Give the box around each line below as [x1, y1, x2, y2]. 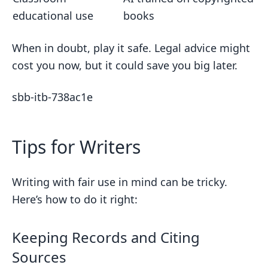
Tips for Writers [12, 135, 141, 159]
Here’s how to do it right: [12, 192, 138, 206]
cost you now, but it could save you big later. [12, 58, 237, 72]
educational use [13, 8, 93, 23]
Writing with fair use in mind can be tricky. [12, 175, 227, 189]
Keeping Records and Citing [12, 227, 200, 247]
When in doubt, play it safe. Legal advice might [12, 41, 250, 55]
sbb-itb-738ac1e [12, 90, 93, 104]
